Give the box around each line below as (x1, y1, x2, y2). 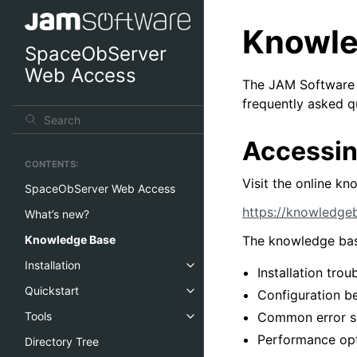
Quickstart (25, 284, 79, 298)
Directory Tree (25, 335, 99, 349)
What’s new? (25, 207, 89, 222)
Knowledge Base (25, 233, 116, 247)
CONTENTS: (25, 159, 78, 171)
